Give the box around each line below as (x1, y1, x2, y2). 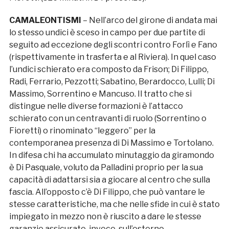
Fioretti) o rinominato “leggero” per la (9, 125, 155, 135)
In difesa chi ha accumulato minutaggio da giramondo (9, 150, 214, 160)
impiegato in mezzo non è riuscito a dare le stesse (9, 211, 201, 221)
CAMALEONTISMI (9, 15, 83, 25)
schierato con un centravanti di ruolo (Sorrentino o (9, 113, 207, 123)
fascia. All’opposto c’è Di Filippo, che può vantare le (9, 187, 205, 197)
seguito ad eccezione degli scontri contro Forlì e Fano (9, 39, 217, 50)
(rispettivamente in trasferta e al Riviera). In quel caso (9, 52, 216, 62)
